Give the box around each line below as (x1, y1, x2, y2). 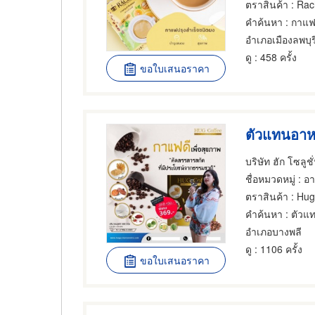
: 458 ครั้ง (252, 49, 297, 64)
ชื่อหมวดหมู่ (245, 171, 296, 186)
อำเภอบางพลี (245, 224, 302, 238)
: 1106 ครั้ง (252, 241, 303, 256)
